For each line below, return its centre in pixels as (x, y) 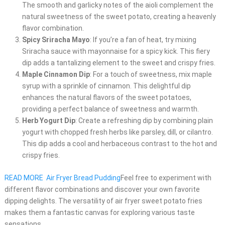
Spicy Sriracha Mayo (56, 40)
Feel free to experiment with (166, 178)
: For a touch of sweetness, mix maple (151, 75)
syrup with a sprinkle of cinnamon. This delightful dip (106, 86)
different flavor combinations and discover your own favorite (102, 190)
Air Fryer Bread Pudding (83, 178)
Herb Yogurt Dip (48, 121)
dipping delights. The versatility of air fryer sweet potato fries (103, 201)
